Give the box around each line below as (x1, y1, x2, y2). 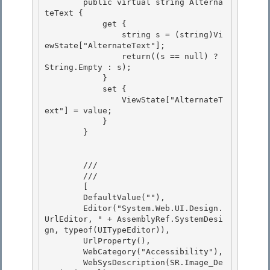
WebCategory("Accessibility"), (45, 247, 83, 257)
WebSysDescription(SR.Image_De (45, 258, 83, 268)
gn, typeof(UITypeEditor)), (45, 225, 175, 235)
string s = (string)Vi (45, 30, 122, 40)
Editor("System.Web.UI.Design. (45, 204, 83, 213)
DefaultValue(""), (45, 193, 83, 202)
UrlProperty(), (45, 236, 83, 246)
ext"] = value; (45, 106, 117, 116)
